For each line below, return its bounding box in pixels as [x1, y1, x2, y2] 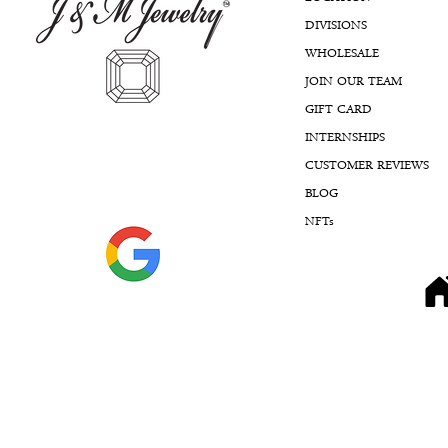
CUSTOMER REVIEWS [305, 155, 430, 177]
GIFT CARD [305, 99, 373, 121]
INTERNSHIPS [305, 127, 386, 149]
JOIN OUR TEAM [305, 71, 403, 93]
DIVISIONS [305, 15, 368, 37]
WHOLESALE [305, 43, 380, 65]
